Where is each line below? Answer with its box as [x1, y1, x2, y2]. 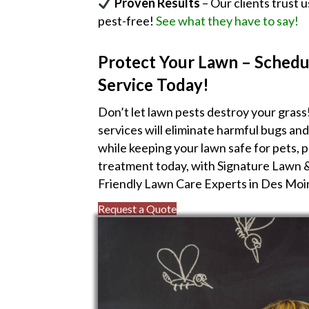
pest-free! [98, 13, 156, 28]
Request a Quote [98, 202, 177, 215]
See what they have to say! [156, 13, 299, 28]
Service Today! [98, 74, 209, 94]
